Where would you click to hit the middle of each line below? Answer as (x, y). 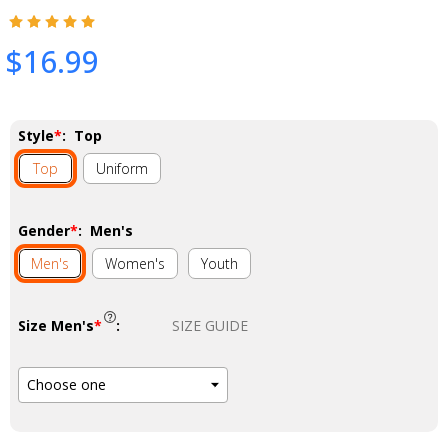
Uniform (122, 168)
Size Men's (56, 325)
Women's (135, 263)
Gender (44, 230)
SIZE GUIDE (210, 325)
